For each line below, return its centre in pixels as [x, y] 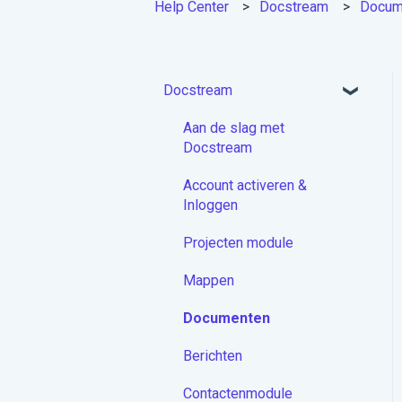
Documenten [227, 318]
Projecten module [238, 242]
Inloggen [210, 205]
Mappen [209, 280]
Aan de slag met [234, 127]
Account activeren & [245, 185]
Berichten [213, 355]
